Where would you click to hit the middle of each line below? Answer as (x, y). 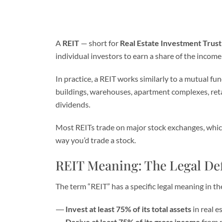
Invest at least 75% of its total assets (128, 209)
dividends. (73, 104)
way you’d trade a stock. (96, 140)
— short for (100, 43)
